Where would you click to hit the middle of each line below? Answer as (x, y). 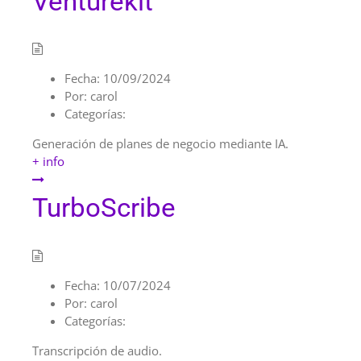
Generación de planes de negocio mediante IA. (160, 144)
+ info (48, 162)
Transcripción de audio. (97, 350)
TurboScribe (104, 208)
